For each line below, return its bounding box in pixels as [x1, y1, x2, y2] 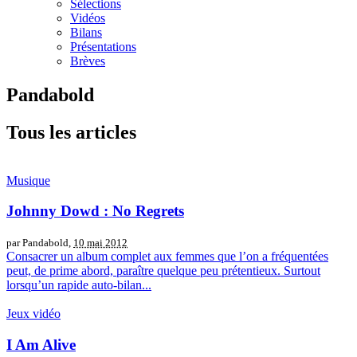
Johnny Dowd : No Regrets [6, 202, 184, 220]
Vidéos [70, 11, 105, 25]
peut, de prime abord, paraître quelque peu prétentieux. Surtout [6, 264, 320, 278]
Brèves [70, 54, 105, 68]
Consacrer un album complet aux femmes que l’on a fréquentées [6, 249, 328, 264]
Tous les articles [6, 121, 136, 143]
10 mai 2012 [73, 237, 127, 249]
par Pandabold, [6, 237, 73, 249]
